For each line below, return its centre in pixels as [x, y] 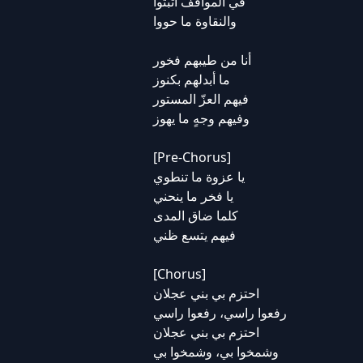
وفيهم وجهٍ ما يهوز [201, 118]
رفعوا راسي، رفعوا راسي [220, 313]
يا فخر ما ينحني [193, 196]
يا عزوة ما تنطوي [199, 177]
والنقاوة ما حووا [194, 21]
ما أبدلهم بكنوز [191, 79]
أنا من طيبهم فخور [202, 60]
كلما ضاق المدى [195, 216]
